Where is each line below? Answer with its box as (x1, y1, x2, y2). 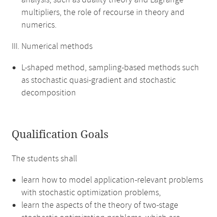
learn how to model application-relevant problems (21, 174, 203, 186)
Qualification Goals (12, 128, 108, 141)
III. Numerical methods (12, 41, 93, 52)
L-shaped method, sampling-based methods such (21, 62, 199, 74)
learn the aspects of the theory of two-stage (21, 200, 178, 211)
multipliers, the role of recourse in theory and (21, 7, 185, 18)
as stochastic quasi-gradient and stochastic (21, 75, 176, 86)
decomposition (21, 87, 76, 99)
